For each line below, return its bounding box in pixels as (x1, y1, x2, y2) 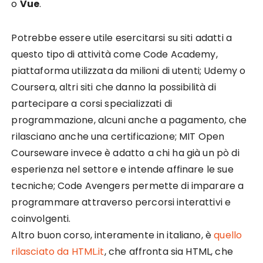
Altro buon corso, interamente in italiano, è (11, 228, 214, 242)
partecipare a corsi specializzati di (11, 97, 172, 110)
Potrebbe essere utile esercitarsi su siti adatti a (11, 31, 232, 45)
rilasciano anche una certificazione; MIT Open (11, 130, 225, 143)
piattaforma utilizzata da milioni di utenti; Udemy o (11, 64, 246, 77)
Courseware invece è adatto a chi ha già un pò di (11, 146, 240, 160)
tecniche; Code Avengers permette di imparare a (11, 179, 244, 193)
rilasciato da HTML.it (11, 245, 104, 258)
